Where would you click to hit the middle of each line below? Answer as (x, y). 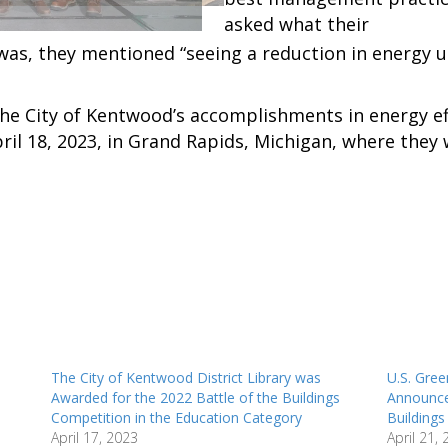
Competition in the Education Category (176, 417)
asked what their (296, 23)
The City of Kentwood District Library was (185, 377)
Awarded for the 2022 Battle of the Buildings (195, 397)
